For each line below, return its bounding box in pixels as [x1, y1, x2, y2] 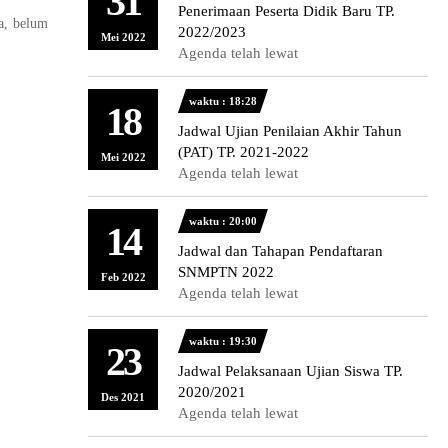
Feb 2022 [100, 271, 146, 283]
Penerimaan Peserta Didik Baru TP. [178, 3, 395, 19]
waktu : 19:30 [189, 335, 257, 347]
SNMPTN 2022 [178, 264, 274, 280]
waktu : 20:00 [189, 215, 257, 227]
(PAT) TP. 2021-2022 [178, 144, 309, 160]
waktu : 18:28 [189, 95, 257, 107]
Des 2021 [101, 391, 145, 403]
